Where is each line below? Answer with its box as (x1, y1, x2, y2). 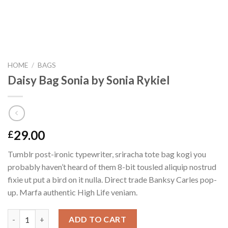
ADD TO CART (69, 214, 127, 224)
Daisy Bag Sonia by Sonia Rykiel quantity (7, 210, 147, 219)
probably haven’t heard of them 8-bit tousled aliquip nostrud (8, 162, 216, 172)
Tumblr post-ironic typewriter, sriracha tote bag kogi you (8, 149, 206, 159)
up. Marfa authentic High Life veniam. (8, 187, 137, 197)
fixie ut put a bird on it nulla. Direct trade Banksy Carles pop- (8, 175, 217, 185)
